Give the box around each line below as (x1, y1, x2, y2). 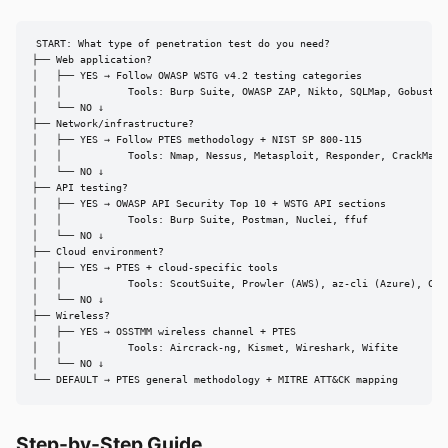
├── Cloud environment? (32, 246, 164, 258)
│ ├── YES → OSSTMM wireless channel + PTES (32, 326, 296, 338)
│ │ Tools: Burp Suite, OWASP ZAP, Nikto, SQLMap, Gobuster (32, 86, 446, 98)
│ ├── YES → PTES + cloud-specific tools (32, 262, 278, 274)
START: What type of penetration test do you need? (35, 38, 330, 50)
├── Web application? (32, 54, 152, 66)
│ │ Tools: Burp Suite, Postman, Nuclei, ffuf (32, 214, 368, 226)
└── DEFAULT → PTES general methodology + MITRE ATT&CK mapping (32, 374, 398, 386)
